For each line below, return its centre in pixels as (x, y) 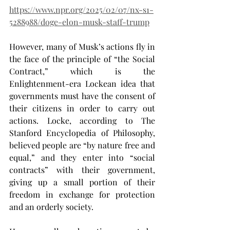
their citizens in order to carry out (82, 108)
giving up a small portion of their (82, 182)
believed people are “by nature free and (82, 145)
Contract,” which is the (82, 71)
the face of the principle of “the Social (82, 59)
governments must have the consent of (82, 96)
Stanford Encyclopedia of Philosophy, (82, 133)
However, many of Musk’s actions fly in (82, 46)
